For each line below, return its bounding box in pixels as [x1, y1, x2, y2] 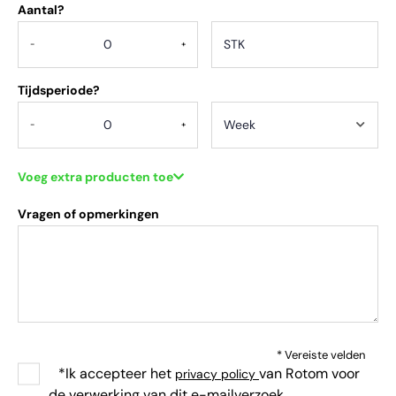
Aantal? [18, 2, 65, 18]
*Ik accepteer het [55, 364, 175, 383]
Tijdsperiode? [18, 82, 100, 98]
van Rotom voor [259, 364, 360, 383]
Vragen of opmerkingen [18, 206, 159, 222]
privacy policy [175, 366, 259, 382]
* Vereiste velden [277, 347, 365, 362]
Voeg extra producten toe [18, 169, 173, 185]
